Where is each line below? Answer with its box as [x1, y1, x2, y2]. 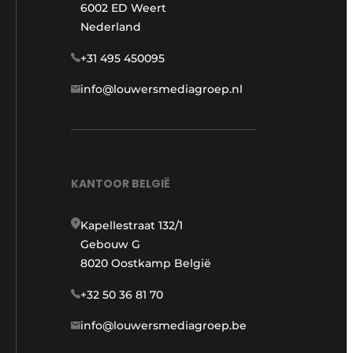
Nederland [80, 20, 141, 35]
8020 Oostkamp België [80, 255, 211, 270]
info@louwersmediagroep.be [80, 318, 247, 333]
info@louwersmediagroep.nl [80, 82, 243, 97]
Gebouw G [80, 236, 140, 251]
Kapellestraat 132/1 [80, 217, 183, 232]
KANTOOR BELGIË [71, 175, 170, 191]
